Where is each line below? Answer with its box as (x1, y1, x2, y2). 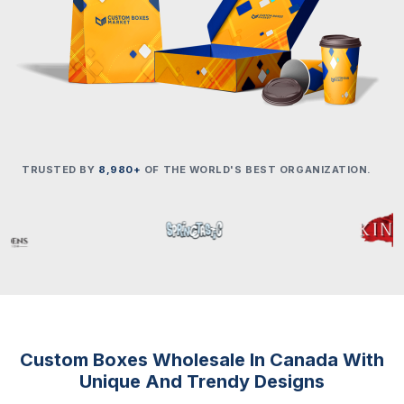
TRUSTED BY (21, 163, 99, 176)
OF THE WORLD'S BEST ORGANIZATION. (141, 163, 372, 176)
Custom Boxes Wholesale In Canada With (20, 349, 384, 371)
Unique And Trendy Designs (79, 371, 325, 392)
